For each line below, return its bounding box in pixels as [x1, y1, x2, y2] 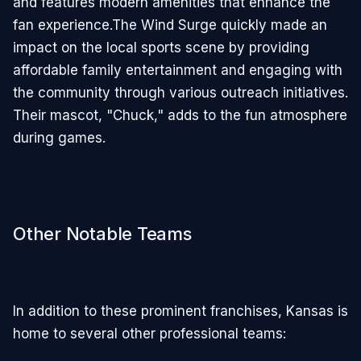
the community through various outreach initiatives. [13, 84, 348, 101]
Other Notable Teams [13, 223, 192, 245]
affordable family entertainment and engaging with [13, 61, 342, 78]
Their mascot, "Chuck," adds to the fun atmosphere [13, 106, 347, 123]
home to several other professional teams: [13, 325, 286, 342]
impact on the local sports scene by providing [13, 39, 309, 56]
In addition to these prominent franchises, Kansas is [13, 302, 348, 319]
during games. [13, 129, 106, 146]
